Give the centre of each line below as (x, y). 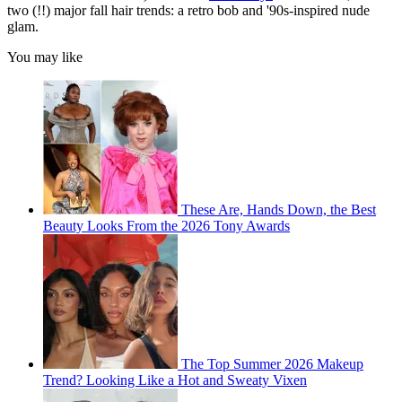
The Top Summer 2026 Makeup (272, 363)
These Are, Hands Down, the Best (279, 209)
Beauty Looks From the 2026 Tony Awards (166, 225)
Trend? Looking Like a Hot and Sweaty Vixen (175, 380)
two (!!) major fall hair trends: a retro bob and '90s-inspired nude (188, 10)
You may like (45, 57)
